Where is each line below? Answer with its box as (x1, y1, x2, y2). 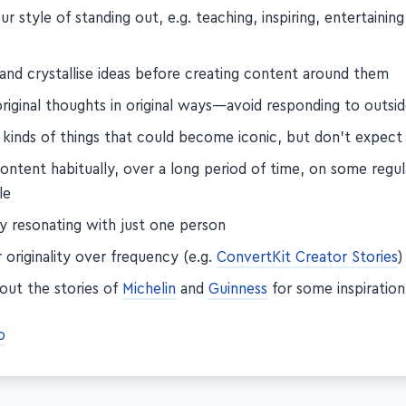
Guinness (208, 280, 268, 297)
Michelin (122, 280, 177, 297)
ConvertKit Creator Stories (217, 248, 399, 266)
